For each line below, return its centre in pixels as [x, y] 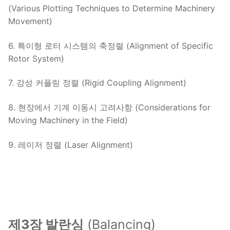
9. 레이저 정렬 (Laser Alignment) [71, 145]
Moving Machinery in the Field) [68, 120]
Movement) [30, 21]
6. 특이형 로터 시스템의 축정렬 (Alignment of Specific [111, 45]
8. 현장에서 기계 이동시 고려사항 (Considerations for [109, 107]
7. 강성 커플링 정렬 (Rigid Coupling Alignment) [97, 83]
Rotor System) [36, 58]
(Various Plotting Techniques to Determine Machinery [112, 8]
